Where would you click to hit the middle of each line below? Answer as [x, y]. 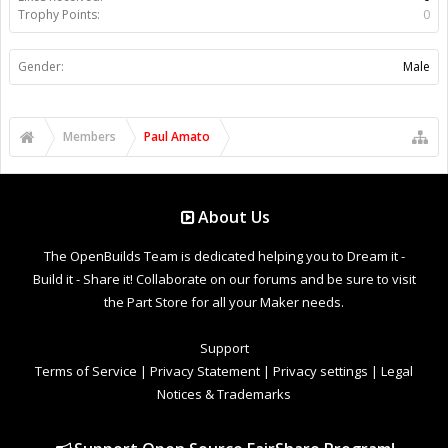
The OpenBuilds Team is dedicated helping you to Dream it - [224, 255]
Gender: [41, 66]
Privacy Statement [205, 370]
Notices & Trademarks [224, 393]
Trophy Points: [59, 14]
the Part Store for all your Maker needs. [224, 301]
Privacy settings [320, 370]
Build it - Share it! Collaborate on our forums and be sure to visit [224, 278]
